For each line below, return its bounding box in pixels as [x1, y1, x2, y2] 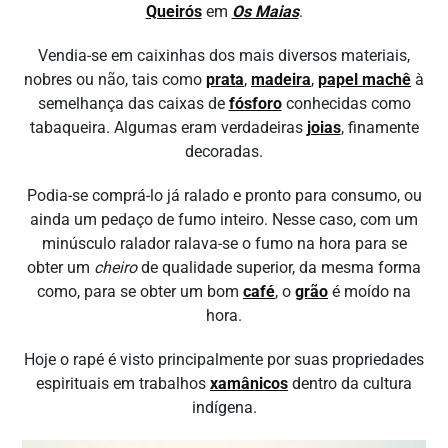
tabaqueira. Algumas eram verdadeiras [29, 118, 307, 137]
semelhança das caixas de [37, 94, 229, 113]
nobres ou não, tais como [24, 70, 206, 89]
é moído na [328, 282, 411, 301]
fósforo [228, 94, 282, 113]
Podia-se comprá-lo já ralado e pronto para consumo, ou [26, 186, 422, 205]
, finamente [340, 118, 419, 137]
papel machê [318, 70, 411, 89]
